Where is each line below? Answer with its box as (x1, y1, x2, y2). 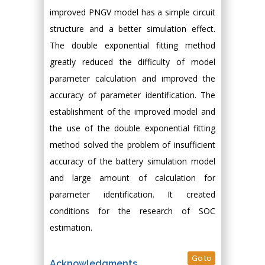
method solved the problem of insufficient (50, 138, 215, 150)
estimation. (50, 221, 92, 233)
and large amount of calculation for (50, 172, 215, 183)
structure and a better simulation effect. (50, 22, 215, 34)
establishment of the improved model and (50, 105, 215, 117)
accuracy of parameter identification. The (50, 89, 215, 101)
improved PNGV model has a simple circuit (50, 6, 215, 18)
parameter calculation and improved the (50, 72, 215, 84)
